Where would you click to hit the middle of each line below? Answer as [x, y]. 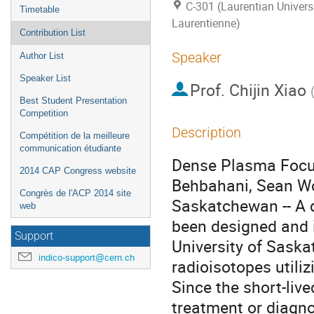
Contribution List [53, 33]
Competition [44, 113]
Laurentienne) [206, 24]
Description [206, 132]
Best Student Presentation [73, 101]
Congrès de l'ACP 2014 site [75, 193]
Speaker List [45, 78]
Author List [42, 56]
